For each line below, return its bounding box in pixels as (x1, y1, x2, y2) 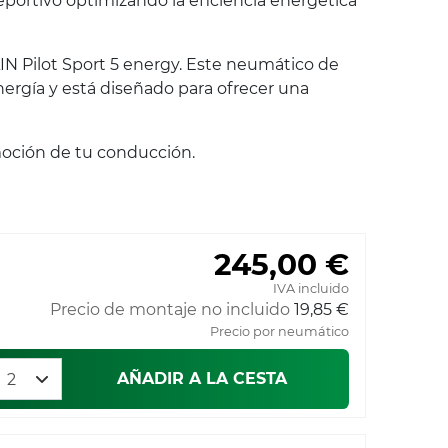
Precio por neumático (210, 324, 349, 340)
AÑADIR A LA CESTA (116, 369, 287, 389)
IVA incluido (273, 281, 349, 297)
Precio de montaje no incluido (50, 300, 290, 320)
